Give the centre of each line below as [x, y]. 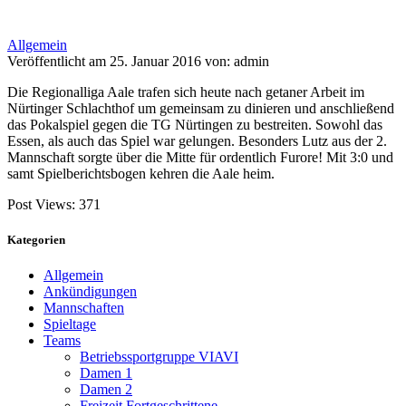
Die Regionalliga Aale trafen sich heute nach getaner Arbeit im [186, 93]
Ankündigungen [90, 293]
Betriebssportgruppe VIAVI [159, 358]
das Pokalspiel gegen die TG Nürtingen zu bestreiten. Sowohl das [195, 126]
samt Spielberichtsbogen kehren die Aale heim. [141, 175]
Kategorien [36, 241]
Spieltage [70, 325]
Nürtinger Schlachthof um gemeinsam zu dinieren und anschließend [201, 110]
